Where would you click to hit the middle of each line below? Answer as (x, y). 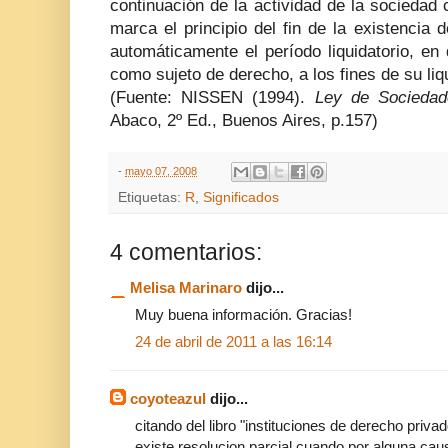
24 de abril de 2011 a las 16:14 (233, 342)
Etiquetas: (151, 198)
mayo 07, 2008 (161, 170)
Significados (241, 198)
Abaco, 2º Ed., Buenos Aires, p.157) (244, 120)
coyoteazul (168, 399)
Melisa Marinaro (186, 288)
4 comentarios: (186, 252)
